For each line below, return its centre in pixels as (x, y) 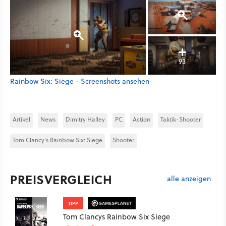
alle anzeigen (189, 179)
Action (142, 119)
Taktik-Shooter (181, 119)
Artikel (21, 119)
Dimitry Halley (85, 119)
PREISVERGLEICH (61, 179)
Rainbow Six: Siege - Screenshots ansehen (80, 81)
